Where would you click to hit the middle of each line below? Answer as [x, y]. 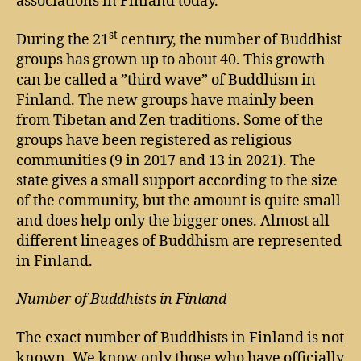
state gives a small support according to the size [177, 180]
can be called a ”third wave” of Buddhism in [166, 80]
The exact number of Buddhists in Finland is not [180, 338]
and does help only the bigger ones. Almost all [173, 221]
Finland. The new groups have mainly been [165, 100]
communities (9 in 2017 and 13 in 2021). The [166, 160]
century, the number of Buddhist [230, 39]
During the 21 [62, 39]
